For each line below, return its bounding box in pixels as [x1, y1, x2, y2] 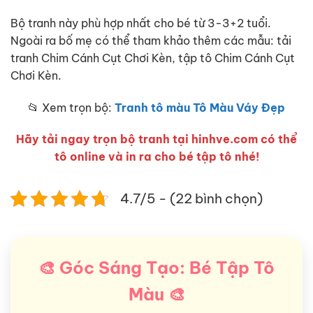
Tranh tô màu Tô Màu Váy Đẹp [115, 100, 285, 115]
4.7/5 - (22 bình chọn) [120, 189, 263, 207]
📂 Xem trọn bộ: [28, 100, 115, 115]
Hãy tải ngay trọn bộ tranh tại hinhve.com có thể [16, 131, 297, 146]
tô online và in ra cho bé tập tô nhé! [54, 149, 259, 163]
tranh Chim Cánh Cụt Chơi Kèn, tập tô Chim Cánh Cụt [10, 50, 295, 65]
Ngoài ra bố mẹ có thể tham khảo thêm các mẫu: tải [10, 33, 291, 48]
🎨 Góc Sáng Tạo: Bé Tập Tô [38, 256, 275, 278]
